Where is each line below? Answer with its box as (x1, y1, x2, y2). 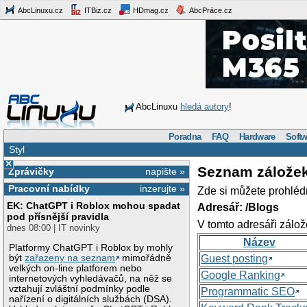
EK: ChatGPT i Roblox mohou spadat (7, 200, 181, 212)
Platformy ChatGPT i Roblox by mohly (9, 242, 173, 253)
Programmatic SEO (201, 285, 295, 297)
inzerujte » (140, 183, 186, 195)
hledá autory (180, 101, 229, 112)
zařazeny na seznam (25, 252, 116, 263)
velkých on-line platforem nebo (9, 262, 143, 273)
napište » (145, 165, 186, 177)
